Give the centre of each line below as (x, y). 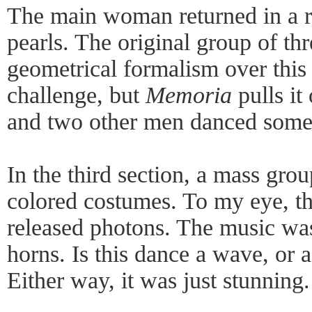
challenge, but (76, 95)
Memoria (189, 95)
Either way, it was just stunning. (158, 280)
